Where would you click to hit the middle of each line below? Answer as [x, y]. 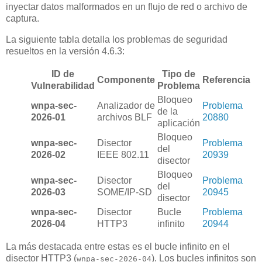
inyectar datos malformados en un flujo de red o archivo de [127, 7]
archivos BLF [125, 117]
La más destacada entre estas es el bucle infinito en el [118, 246]
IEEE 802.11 [123, 154]
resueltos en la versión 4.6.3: [65, 51]
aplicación [179, 123]
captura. [23, 19]
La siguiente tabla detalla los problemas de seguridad [117, 40]
